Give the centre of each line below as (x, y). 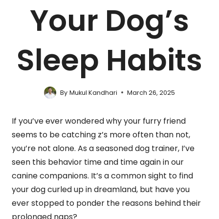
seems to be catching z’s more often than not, (101, 134)
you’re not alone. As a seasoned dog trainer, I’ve (103, 148)
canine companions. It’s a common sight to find (102, 175)
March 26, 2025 (151, 92)
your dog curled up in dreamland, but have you (101, 189)
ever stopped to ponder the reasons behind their (106, 203)
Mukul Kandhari (93, 92)
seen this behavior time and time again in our (98, 162)
